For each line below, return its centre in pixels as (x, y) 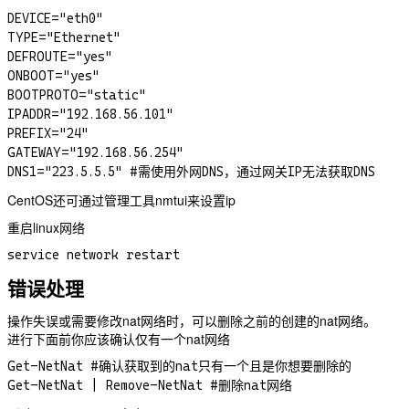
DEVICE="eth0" (55, 19)
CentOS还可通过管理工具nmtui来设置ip (121, 200)
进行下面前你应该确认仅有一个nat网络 (119, 339)
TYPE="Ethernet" (64, 38)
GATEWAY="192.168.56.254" (95, 153)
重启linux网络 (46, 228)
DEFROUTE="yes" (60, 57)
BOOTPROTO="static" (77, 95)
